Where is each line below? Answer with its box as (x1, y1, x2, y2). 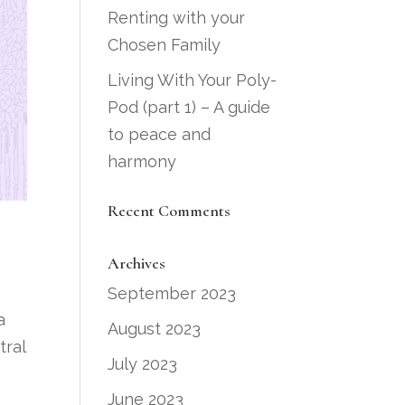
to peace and (108, 125, 212, 144)
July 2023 (108, 354, 178, 373)
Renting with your (108, 8, 246, 27)
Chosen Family (108, 35, 221, 54)
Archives (108, 253, 166, 273)
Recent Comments (108, 201, 231, 221)
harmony (108, 152, 177, 171)
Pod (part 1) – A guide (108, 98, 271, 117)
